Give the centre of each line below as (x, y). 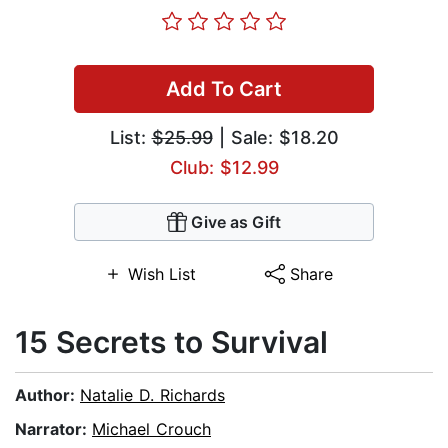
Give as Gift (236, 222)
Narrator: (53, 429)
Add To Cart (224, 89)
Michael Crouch (151, 429)
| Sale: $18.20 (275, 138)
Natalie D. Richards (152, 395)
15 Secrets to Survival (171, 342)
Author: (47, 395)
